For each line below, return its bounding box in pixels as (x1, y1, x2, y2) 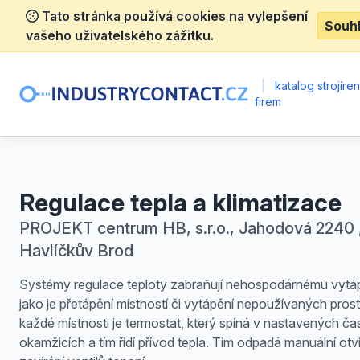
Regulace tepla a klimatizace (19, 188, 342, 217)
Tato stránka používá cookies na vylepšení (39, 8, 308, 24)
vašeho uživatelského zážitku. (26, 27, 214, 43)
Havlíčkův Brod (19, 241, 133, 260)
